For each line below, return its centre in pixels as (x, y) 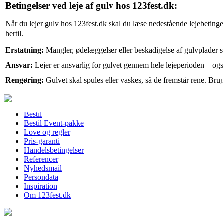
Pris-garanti (42, 141)
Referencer (41, 159)
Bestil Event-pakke (54, 123)
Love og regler (47, 132)
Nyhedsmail (43, 168)
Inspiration (41, 186)
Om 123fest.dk (47, 195)
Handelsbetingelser (54, 150)
